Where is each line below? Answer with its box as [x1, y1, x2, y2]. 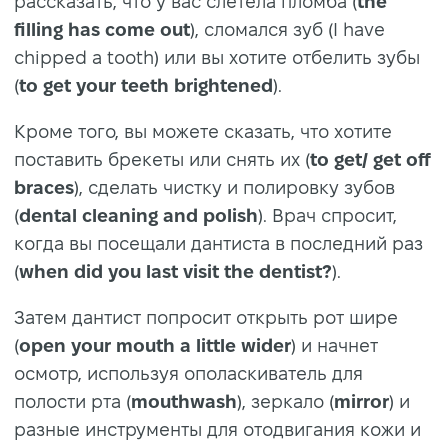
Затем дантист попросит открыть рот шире [14, 308, 398, 328]
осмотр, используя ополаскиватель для [14, 364, 363, 384]
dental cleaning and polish [19, 206, 258, 226]
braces [14, 178, 74, 198]
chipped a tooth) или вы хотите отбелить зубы [14, 48, 420, 68]
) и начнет [291, 336, 378, 356]
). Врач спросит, [258, 206, 397, 226]
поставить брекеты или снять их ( [14, 150, 310, 170]
